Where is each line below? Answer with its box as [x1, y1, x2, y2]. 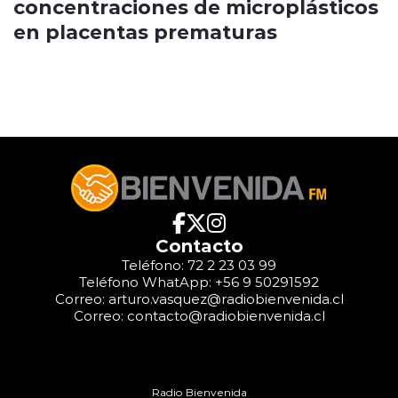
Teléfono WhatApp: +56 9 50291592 [79, 273, 319, 291]
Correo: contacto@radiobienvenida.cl [73, 306, 325, 325]
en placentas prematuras [13, 18, 277, 45]
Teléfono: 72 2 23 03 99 [122, 256, 276, 275]
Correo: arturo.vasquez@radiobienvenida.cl [54, 290, 344, 308]
